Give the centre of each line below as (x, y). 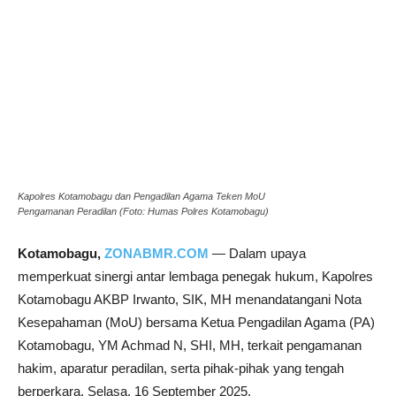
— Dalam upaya (257, 253)
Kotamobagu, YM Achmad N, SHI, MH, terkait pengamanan (190, 345)
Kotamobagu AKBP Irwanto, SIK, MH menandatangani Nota (190, 299)
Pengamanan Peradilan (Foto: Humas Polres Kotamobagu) (143, 211)
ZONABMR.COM (156, 253)
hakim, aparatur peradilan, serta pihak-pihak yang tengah (181, 368)
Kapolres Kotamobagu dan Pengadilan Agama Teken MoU (141, 196)
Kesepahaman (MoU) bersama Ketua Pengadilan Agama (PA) (196, 322)
